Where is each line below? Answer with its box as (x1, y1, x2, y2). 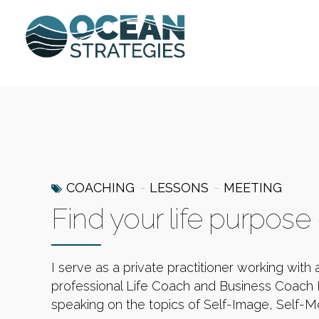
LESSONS (150, 180, 209, 195)
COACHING (66, 180, 135, 195)
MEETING (224, 180, 282, 195)
